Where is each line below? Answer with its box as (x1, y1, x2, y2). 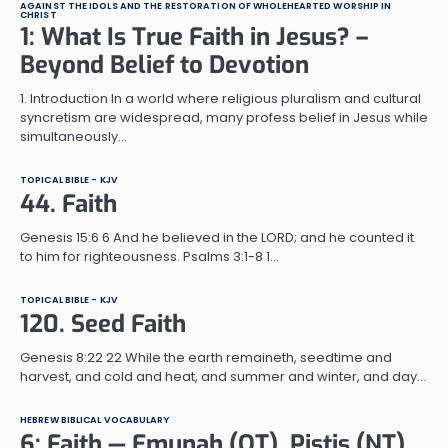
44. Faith (20, 187, 117, 220)
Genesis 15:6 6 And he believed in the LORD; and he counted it (20, 227, 414, 247)
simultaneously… (20, 126, 127, 146)
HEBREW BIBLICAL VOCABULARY (20, 412, 170, 426)
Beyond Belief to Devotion (20, 48, 309, 81)
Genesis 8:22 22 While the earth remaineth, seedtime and (20, 347, 392, 367)
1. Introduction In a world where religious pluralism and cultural (20, 88, 421, 108)
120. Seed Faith (20, 307, 186, 340)
